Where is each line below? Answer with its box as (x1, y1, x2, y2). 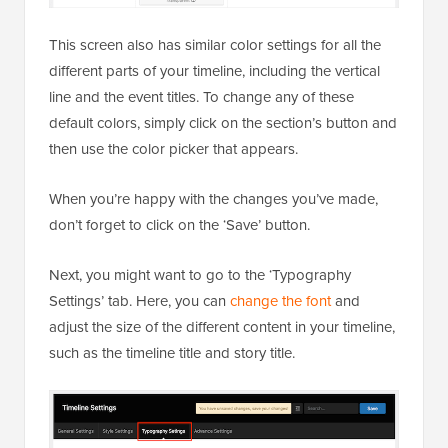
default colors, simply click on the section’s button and (49, 112, 397, 134)
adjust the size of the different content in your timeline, (49, 316, 395, 338)
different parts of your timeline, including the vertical (49, 60, 380, 82)
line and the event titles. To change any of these (49, 86, 354, 108)
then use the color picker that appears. (49, 138, 298, 160)
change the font (230, 290, 335, 312)
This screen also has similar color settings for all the (49, 34, 381, 56)
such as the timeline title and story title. (49, 342, 295, 364)
